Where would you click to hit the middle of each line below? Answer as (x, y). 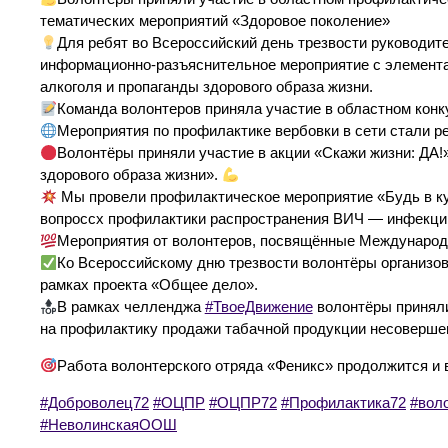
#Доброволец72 (94, 402)
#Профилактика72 (343, 402)
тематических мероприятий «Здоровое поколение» (215, 21)
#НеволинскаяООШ (108, 424)
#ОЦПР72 (243, 402)
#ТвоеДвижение (258, 307)
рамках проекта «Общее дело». (149, 285)
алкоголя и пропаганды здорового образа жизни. (206, 87)
